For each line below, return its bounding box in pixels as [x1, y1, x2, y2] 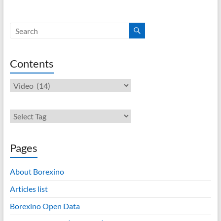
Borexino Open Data [9, 201, 80, 211]
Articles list [9, 184, 48, 193]
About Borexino [9, 167, 64, 176]
